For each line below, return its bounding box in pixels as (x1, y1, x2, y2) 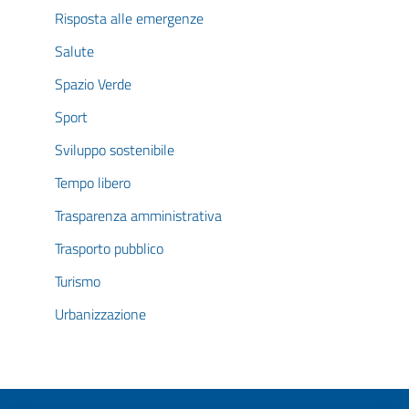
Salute (55, 40, 94, 62)
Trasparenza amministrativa (55, 204, 222, 226)
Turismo (55, 270, 100, 292)
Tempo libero (55, 172, 131, 194)
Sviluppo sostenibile (55, 139, 174, 161)
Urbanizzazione (55, 303, 146, 325)
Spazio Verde (55, 73, 131, 95)
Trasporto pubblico (55, 237, 163, 259)
